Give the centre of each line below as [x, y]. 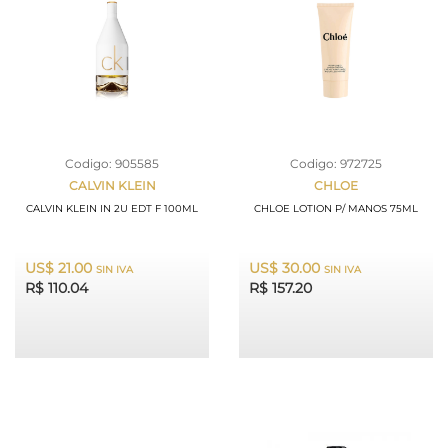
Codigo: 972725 [336, 163]
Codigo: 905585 [112, 163]
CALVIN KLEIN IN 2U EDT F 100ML [112, 208]
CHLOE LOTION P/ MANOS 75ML [336, 208]
